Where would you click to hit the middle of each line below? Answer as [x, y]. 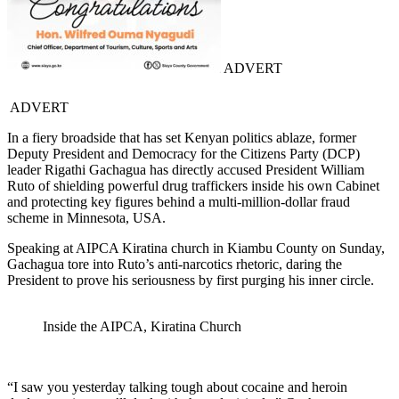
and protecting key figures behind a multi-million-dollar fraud [179, 202]
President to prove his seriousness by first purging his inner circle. [191, 281]
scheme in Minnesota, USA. [86, 218]
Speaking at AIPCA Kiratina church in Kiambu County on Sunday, [196, 248]
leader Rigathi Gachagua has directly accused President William [186, 170]
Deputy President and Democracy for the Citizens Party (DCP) [183, 154]
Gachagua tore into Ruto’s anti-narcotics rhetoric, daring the [175, 265]
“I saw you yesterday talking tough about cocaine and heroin [177, 387]
